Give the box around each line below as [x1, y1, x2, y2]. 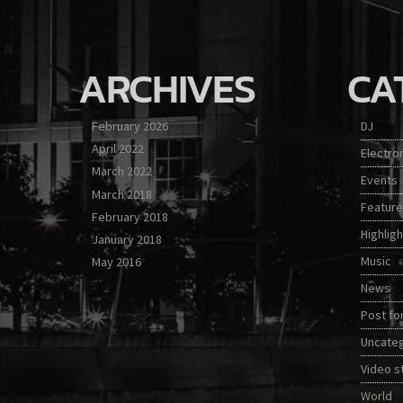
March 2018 [92, 185, 152, 202]
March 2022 [92, 163, 152, 180]
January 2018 [92, 230, 162, 247]
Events [360, 172, 398, 189]
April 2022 [92, 140, 144, 157]
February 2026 [92, 118, 168, 135]
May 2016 [92, 254, 141, 271]
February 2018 [92, 208, 168, 225]
